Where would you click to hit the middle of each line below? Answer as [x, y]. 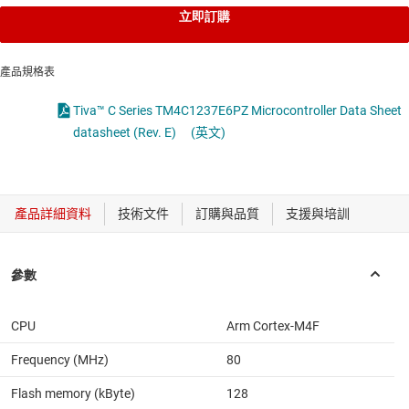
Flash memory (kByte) [73, 394]
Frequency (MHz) [60, 360]
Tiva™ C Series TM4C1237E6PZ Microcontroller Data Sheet [237, 111]
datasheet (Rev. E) [125, 133]
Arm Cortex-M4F [273, 326]
